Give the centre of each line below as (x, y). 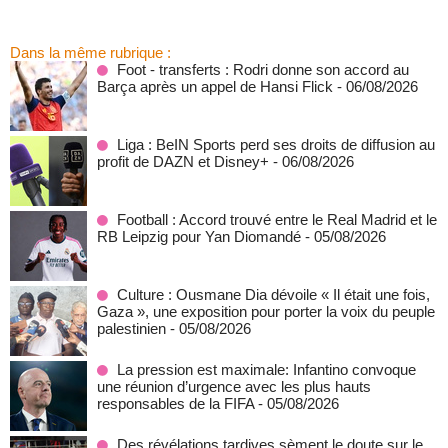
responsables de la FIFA (175, 403)
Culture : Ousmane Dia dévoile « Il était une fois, (273, 294)
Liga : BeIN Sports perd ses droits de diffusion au (276, 144)
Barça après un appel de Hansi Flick (215, 86)
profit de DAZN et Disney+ (183, 161)
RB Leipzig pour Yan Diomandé (199, 236)
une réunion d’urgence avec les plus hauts (234, 386)
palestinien (131, 328)
